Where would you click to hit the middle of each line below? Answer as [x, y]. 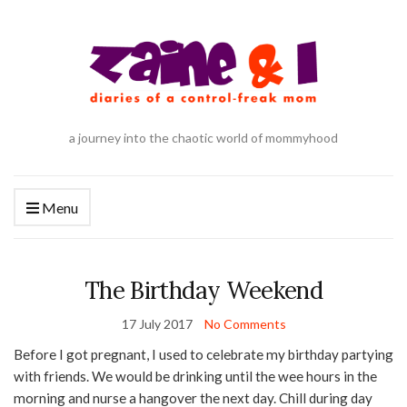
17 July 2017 [157, 324]
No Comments [245, 324]
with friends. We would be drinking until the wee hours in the [195, 377]
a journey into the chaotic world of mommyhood [203, 138]
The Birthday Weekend [203, 291]
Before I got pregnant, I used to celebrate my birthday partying [203, 355]
